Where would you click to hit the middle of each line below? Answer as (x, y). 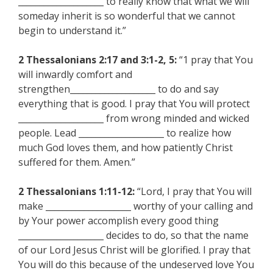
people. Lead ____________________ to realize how (125, 133)
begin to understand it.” (72, 30)
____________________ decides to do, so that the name (133, 235)
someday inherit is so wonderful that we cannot (127, 16)
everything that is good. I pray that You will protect (134, 104)
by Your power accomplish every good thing (119, 221)
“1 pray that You (215, 60)
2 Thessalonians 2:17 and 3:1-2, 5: (97, 60)
